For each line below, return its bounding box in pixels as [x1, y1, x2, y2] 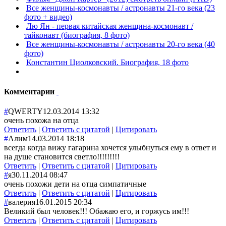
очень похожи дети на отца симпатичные [4, 179, 146, 188]
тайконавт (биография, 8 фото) [24, 31, 130, 40]
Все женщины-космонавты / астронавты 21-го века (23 [26, 4, 215, 13]
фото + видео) [24, 13, 72, 22]
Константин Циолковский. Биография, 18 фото [26, 58, 189, 67]
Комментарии [4, 87, 56, 96]
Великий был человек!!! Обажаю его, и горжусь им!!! [4, 206, 189, 215]
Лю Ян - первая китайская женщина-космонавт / [26, 22, 193, 31]
